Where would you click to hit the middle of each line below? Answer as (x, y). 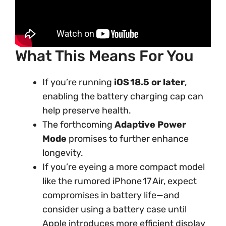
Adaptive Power (150, 124)
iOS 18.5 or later (149, 82)
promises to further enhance (128, 138)
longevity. (63, 153)
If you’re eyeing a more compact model (124, 167)
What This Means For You (104, 56)
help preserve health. (87, 110)
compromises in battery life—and (111, 195)
